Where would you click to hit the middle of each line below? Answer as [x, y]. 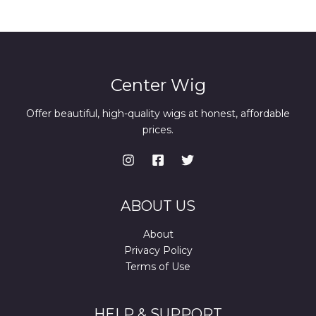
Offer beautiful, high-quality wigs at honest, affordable [158, 114]
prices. [158, 130]
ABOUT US [158, 206]
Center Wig [158, 85]
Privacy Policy [158, 251]
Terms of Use [158, 267]
